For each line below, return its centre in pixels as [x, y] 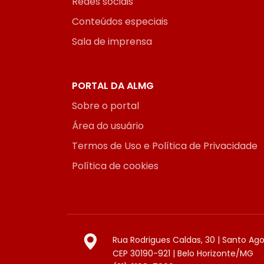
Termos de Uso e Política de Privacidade [165, 146]
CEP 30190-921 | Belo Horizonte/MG [183, 254]
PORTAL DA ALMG [113, 86]
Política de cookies [115, 166]
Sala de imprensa [112, 42]
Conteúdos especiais [120, 22]
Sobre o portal [105, 106]
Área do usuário [108, 126]
